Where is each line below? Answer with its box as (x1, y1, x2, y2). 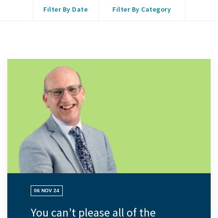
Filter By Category (112, 5, 171, 14)
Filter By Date (43, 5, 88, 14)
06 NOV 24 (34, 188, 59, 194)
